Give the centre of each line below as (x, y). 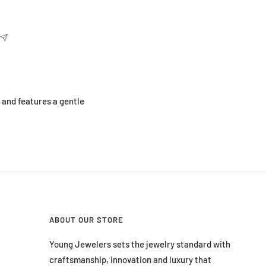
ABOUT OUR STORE (86, 219)
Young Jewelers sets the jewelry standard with (140, 244)
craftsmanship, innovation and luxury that (130, 259)
